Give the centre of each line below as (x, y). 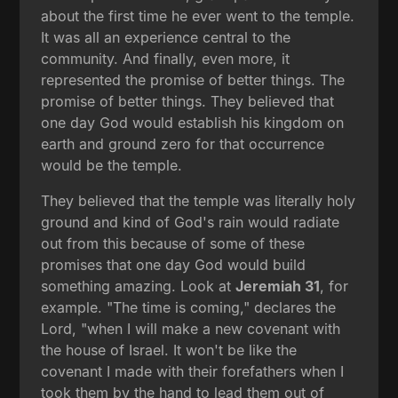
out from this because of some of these (173, 243)
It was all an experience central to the (166, 37)
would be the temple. (112, 165)
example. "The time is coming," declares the (189, 307)
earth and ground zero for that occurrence (183, 143)
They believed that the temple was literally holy (199, 200)
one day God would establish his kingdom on (193, 122)
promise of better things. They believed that (188, 101)
